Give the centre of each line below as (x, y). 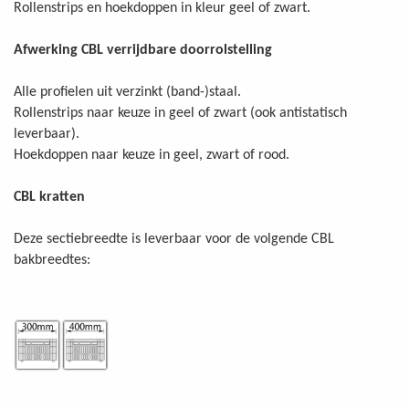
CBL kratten (49, 198)
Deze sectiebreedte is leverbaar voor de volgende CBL (174, 240)
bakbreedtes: (52, 261)
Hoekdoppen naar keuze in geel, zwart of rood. (152, 156)
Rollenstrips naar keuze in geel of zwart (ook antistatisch (180, 114)
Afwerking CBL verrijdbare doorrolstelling (143, 51)
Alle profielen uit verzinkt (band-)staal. (127, 93)
